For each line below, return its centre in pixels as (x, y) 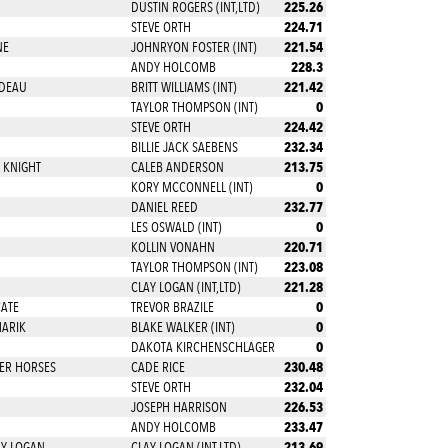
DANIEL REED (164, 207)
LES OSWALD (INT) (176, 227)
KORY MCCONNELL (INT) (191, 187)
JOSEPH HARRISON (178, 407)
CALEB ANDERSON (177, 167)
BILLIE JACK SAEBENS (184, 147)
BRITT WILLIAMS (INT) (183, 87)
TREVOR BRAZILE (172, 307)
